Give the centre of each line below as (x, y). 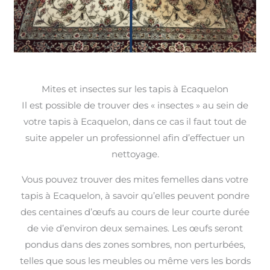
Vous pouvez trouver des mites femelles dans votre (135, 179)
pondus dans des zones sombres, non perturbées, (135, 244)
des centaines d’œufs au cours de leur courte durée (135, 212)
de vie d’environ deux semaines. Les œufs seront (135, 228)
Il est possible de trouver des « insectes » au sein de (135, 105)
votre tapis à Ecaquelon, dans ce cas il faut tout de (135, 121)
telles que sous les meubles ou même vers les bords (135, 260)
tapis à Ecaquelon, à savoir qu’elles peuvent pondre (135, 195)
